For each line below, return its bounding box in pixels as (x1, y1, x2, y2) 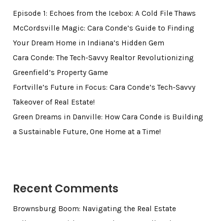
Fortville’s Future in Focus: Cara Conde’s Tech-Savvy (12, 83, 195, 92)
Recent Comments (12, 181, 118, 197)
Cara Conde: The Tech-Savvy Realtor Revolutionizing (12, 53, 194, 63)
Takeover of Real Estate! (12, 98, 95, 107)
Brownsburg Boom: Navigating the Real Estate (12, 204, 176, 214)
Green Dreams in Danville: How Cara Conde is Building (12, 112, 203, 122)
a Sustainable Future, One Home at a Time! (12, 127, 161, 137)
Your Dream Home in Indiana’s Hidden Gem (12, 38, 164, 48)
